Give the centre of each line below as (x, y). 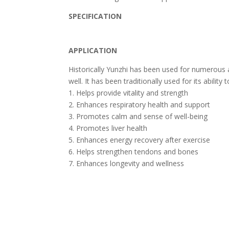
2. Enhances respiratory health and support (140, 105)
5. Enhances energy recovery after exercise (140, 140)
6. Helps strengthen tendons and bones (134, 152)
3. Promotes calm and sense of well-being (138, 116)
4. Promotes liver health (108, 128)
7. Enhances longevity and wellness (127, 163)
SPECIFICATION (95, 16)
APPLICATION (93, 50)
